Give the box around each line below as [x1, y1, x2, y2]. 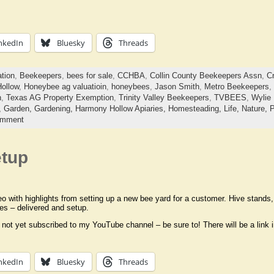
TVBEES [213, 93, 246, 103]
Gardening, [34, 104, 75, 114]
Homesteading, [168, 104, 224, 114]
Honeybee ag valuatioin [23, 82, 106, 92]
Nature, [241, 104, 270, 114]
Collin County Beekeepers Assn [149, 71, 262, 81]
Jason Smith [154, 82, 199, 92]
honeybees [111, 82, 150, 92]
